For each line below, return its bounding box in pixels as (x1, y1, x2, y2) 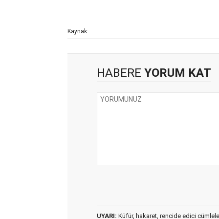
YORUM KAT (141, 66, 211, 80)
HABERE (97, 66, 141, 80)
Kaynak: (67, 28, 88, 35)
